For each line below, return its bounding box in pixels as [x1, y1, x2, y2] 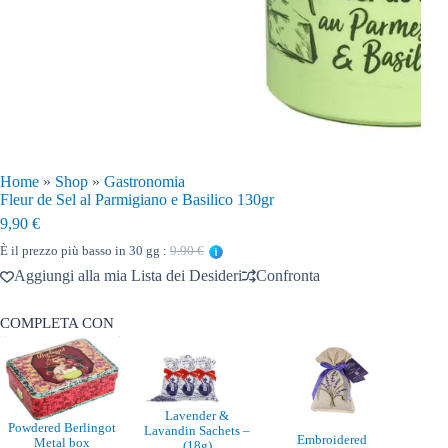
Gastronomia [104, 172, 185, 190]
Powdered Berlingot [8, 421, 117, 436]
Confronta [256, 266, 320, 284]
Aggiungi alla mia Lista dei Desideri [14, 266, 242, 284]
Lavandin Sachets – [144, 423, 251, 438]
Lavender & [165, 408, 230, 423]
